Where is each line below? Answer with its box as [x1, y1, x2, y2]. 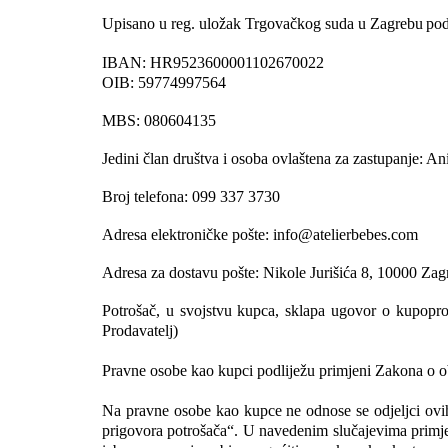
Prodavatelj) [102, 321, 178, 339]
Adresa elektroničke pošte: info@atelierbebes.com [102, 225, 418, 243]
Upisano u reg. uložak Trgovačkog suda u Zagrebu [102, 14, 423, 32]
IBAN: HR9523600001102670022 [102, 53, 324, 71]
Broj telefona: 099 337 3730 [102, 187, 280, 205]
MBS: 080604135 [102, 111, 216, 129]
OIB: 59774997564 [102, 73, 226, 91]
